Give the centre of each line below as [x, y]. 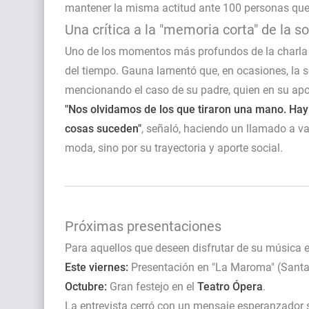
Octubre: [86, 286]
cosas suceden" [103, 128]
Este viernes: [97, 267]
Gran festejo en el [152, 286]
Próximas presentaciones [143, 226]
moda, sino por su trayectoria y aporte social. [174, 148]
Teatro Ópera [230, 286]
